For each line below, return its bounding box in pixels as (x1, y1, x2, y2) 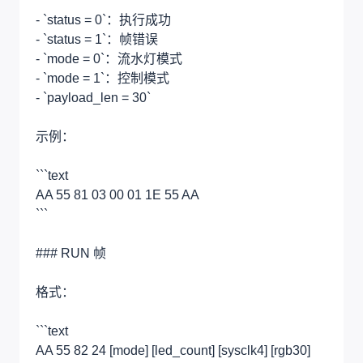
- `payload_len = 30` (36, 90, 151, 105)
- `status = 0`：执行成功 (36, 12, 171, 27)
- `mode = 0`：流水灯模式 (36, 51, 182, 66)
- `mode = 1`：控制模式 (36, 70, 169, 85)
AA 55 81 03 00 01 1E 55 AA (36, 187, 199, 202)
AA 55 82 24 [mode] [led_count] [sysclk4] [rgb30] (36, 343, 310, 357)
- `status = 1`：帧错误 (36, 32, 158, 46)
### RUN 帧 (36, 246, 106, 260)
